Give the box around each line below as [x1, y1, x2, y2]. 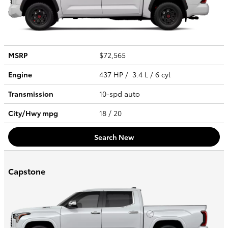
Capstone [8, 165, 45, 177]
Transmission [8, 89, 53, 99]
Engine [8, 69, 32, 80]
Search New [94, 131, 134, 142]
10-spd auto [99, 89, 142, 99]
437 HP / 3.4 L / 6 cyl [99, 69, 173, 80]
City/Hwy [8, 108, 42, 119]
